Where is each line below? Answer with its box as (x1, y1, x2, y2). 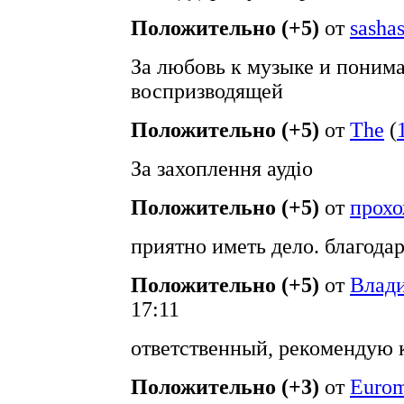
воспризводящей (131, 79, 283, 103)
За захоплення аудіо (131, 157, 313, 180)
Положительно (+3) (131, 375, 319, 399)
